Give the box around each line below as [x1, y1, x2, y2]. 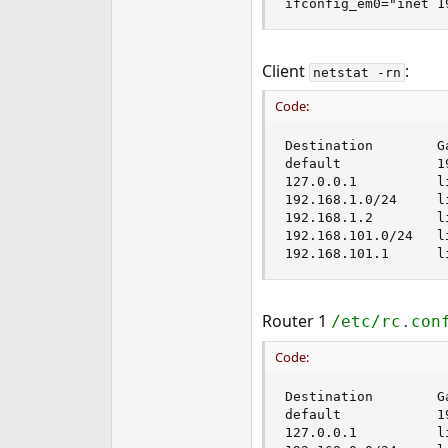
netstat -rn [312, 65, 401, 80]
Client [261, 60, 309, 82]
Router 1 [261, 310, 331, 332]
